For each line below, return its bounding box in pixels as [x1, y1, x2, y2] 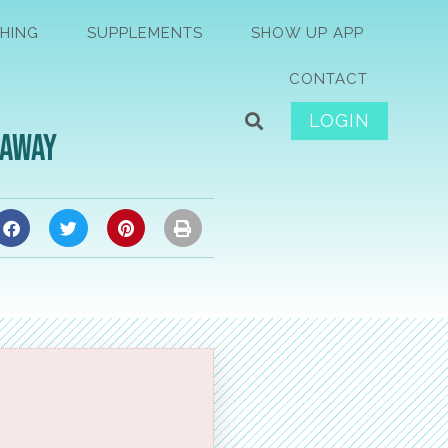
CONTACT [288, 70, 368, 88]
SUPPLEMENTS [86, 24, 203, 42]
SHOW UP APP [250, 24, 364, 42]
